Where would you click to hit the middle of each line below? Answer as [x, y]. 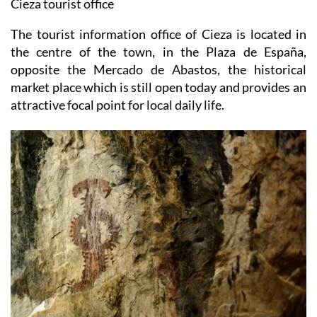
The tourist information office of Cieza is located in [158, 34]
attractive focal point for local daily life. [117, 105]
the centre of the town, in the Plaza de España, [158, 52]
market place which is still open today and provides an [158, 87]
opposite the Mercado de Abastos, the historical [158, 69]
